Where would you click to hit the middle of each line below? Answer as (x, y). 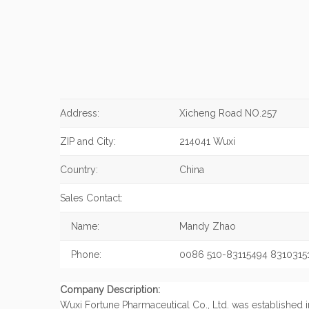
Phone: (81, 255)
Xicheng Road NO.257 (228, 113)
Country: (79, 170)
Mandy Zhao (208, 226)
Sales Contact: (91, 198)
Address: (80, 113)
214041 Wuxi (207, 141)
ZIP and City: (88, 141)
